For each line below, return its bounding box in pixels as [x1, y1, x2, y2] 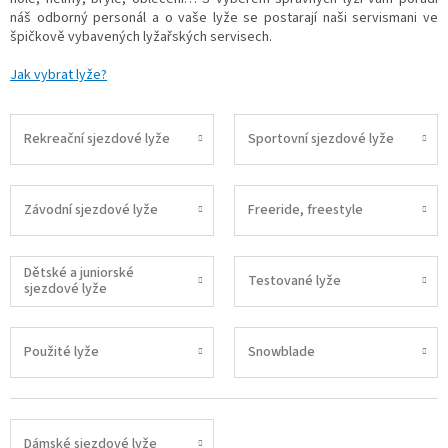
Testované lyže [248, 271, 341, 292]
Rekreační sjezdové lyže [24, 129, 170, 150]
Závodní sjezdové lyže [24, 200, 158, 221]
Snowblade [248, 342, 315, 363]
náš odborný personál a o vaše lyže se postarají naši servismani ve [10, 7, 438, 28]
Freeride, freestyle [248, 200, 363, 221]
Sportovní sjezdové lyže [248, 129, 394, 150]
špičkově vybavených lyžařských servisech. [10, 26, 272, 47]
